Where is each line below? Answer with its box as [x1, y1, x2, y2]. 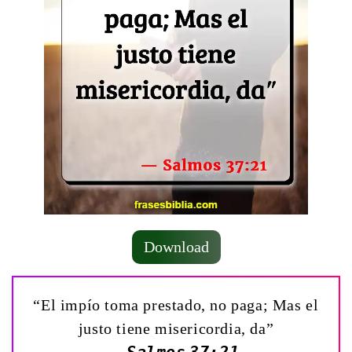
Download [143, 237, 209, 255]
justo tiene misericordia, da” [78, 319, 274, 337]
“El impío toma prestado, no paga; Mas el [33, 295, 319, 313]
